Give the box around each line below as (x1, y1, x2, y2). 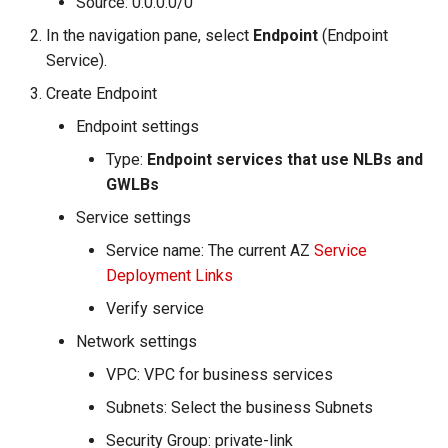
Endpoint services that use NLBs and (147, 150, 423, 170)
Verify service (106, 299, 204, 319)
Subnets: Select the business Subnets (106, 398, 373, 418)
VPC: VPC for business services (106, 365, 333, 385)
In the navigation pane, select (46, 26, 253, 46)
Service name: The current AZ (106, 241, 314, 261)
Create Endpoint (46, 84, 157, 104)
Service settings (76, 208, 191, 228)
